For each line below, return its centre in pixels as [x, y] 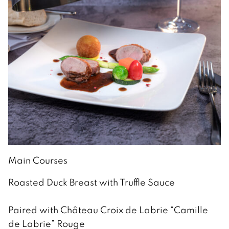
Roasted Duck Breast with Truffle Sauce [91, 182]
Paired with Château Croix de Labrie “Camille [108, 210]
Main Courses [38, 160]
